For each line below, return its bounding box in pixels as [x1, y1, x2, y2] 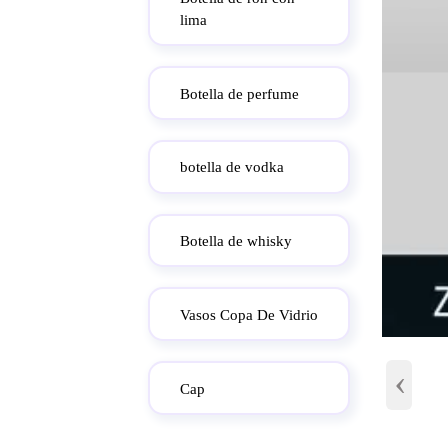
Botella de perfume [179, 85, 299, 102]
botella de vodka [179, 159, 284, 176]
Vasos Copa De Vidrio [179, 307, 318, 324]
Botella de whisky [179, 233, 292, 250]
